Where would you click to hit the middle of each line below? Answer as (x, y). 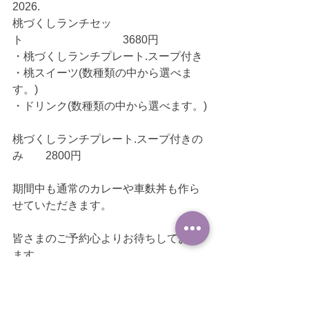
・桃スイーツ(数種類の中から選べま (102, 73)
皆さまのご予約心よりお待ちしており (106, 239)
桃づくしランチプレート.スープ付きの (108, 139)
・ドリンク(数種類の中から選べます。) (110, 106)
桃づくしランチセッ (62, 23)
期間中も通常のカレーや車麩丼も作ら (106, 189)
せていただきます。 (62, 206)
